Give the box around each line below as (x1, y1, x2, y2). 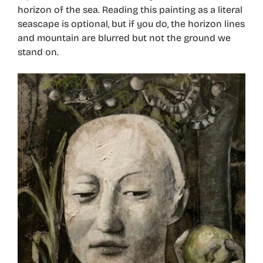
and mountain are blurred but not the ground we (18, 32, 231, 43)
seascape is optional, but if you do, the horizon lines (18, 18, 245, 29)
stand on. (18, 46, 59, 58)
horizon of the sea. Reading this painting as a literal (18, 4, 242, 15)
